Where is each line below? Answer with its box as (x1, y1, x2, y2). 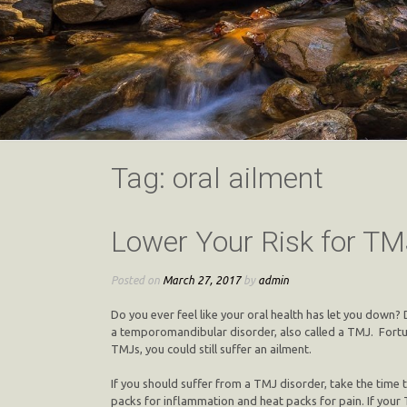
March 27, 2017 (163, 273, 241, 287)
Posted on (111, 273, 163, 287)
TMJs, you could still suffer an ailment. (111, 342, 312, 355)
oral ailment (173, 161, 323, 196)
